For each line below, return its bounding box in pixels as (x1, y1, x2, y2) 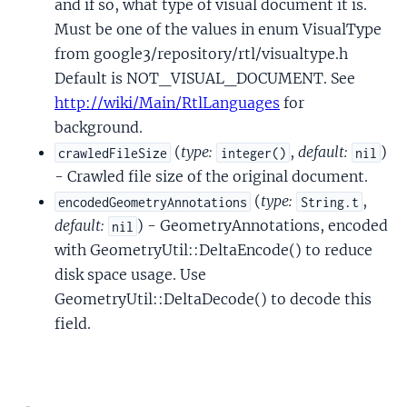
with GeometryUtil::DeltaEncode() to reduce (55, 241, 372, 260)
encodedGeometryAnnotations (58, 194, 248, 210)
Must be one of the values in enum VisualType (55, 20, 382, 39)
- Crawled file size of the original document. (55, 167, 368, 186)
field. (55, 314, 91, 333)
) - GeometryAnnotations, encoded (137, 216, 389, 235)
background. (55, 118, 143, 137)
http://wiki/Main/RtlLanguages (55, 94, 280, 113)
